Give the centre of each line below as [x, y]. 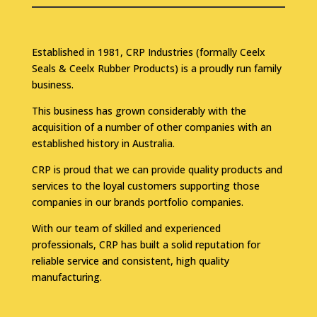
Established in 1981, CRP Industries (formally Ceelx [148, 52]
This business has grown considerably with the [139, 110]
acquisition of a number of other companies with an [151, 127]
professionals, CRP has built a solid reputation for [146, 244]
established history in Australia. [103, 143]
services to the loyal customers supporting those [145, 185]
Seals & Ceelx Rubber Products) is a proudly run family [156, 68]
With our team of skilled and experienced [126, 228]
